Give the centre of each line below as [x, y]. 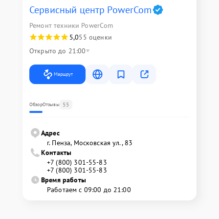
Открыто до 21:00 [58, 51]
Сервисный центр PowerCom [91, 10]
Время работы [64, 180]
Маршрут [63, 74]
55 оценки [95, 37]
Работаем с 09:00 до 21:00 [89, 190]
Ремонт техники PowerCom [71, 25]
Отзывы [51, 104]
